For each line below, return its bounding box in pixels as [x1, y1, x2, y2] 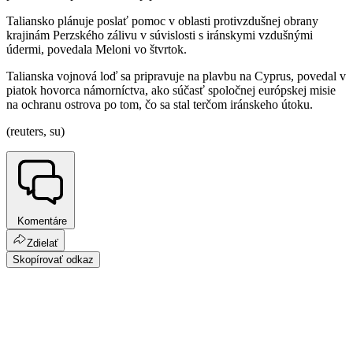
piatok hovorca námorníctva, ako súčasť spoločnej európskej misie [6, 84, 336, 98]
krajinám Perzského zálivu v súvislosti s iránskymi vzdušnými [6, 28, 313, 43]
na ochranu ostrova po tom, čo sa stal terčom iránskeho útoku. [6, 98, 313, 112]
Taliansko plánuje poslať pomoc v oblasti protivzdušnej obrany [6, 14, 318, 28]
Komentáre [14, 215, 67, 228]
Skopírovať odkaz [13, 254, 94, 266]
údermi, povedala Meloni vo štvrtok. [6, 43, 187, 57]
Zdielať [27, 237, 58, 250]
